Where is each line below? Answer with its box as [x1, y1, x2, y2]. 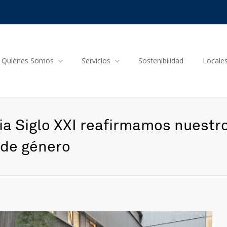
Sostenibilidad [138, 56, 183, 65]
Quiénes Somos [2, 56, 54, 65]
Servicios [82, 56, 110, 65]
